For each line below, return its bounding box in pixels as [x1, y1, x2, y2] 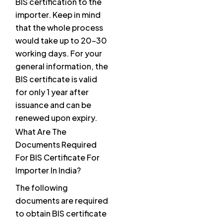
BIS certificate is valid [15, 74, 97, 85]
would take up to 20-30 [15, 35, 107, 46]
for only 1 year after [15, 87, 89, 98]
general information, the [15, 61, 108, 72]
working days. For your [15, 48, 102, 59]
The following [15, 182, 68, 193]
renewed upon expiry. [15, 112, 97, 123]
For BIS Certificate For [15, 152, 100, 163]
